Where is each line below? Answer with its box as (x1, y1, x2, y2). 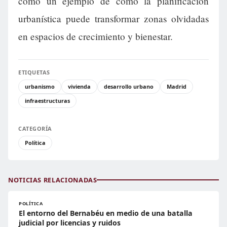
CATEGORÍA (18, 124, 52, 132)
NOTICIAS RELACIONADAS (8, 175, 97, 184)
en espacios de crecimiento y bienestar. (18, 29, 173, 43)
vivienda (68, 82, 91, 90)
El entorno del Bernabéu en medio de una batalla (19, 208, 193, 218)
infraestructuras (25, 96, 70, 104)
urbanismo (25, 82, 55, 90)
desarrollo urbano (104, 82, 154, 90)
